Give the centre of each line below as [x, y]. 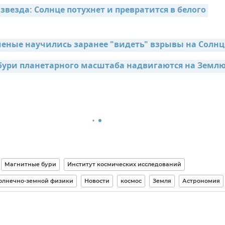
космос [131, 181]
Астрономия [201, 181]
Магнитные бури [30, 164]
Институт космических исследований [124, 164]
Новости [97, 181]
